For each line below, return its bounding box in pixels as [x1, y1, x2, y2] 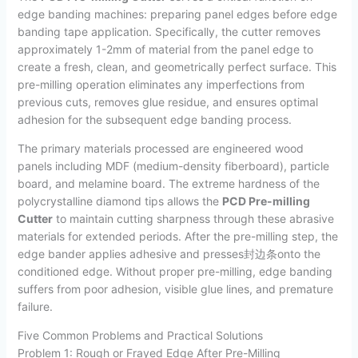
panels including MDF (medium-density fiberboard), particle [17, 159, 329, 173]
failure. [17, 300, 53, 314]
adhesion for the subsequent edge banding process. [17, 113, 292, 127]
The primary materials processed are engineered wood [17, 141, 304, 156]
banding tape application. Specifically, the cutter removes [17, 25, 320, 39]
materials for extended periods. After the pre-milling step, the [17, 229, 338, 244]
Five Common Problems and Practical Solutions [17, 328, 263, 343]
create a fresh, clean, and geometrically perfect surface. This [17, 60, 336, 74]
